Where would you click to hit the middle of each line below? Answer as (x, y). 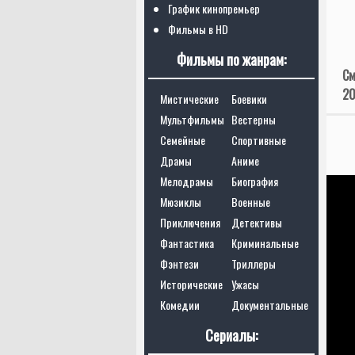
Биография (255, 181)
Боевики (249, 99)
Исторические (191, 284)
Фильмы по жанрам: (231, 59)
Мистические (189, 99)
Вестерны (254, 119)
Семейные (183, 140)
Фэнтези (179, 263)
